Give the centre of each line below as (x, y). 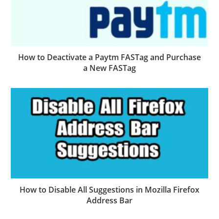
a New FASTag (109, 68)
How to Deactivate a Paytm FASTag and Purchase (109, 57)
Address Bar (109, 201)
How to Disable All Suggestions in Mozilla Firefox (109, 190)
